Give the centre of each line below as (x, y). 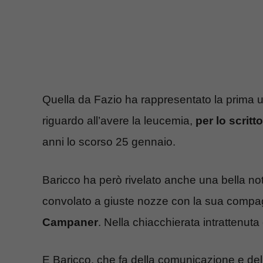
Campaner (70, 222)
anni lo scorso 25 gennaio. (109, 142)
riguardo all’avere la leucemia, (119, 121)
